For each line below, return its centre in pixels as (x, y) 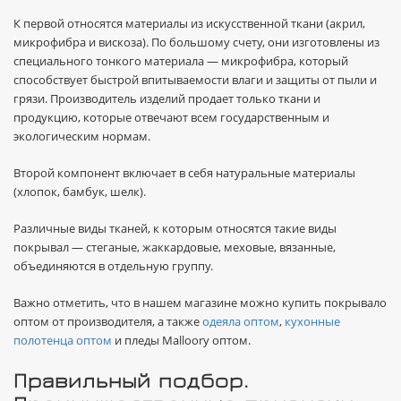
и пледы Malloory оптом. (181, 340)
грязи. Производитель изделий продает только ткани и (167, 98)
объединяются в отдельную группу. (113, 266)
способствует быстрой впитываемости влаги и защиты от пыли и (195, 80)
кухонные (312, 321)
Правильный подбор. (131, 380)
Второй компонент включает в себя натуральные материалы (184, 173)
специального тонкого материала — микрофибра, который (181, 61)
